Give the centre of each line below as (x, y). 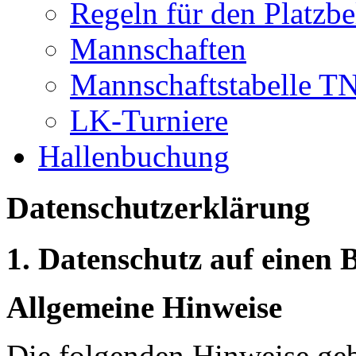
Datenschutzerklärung (158, 207)
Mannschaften (158, 49)
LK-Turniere (149, 120)
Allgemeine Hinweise (144, 308)
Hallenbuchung (134, 156)
